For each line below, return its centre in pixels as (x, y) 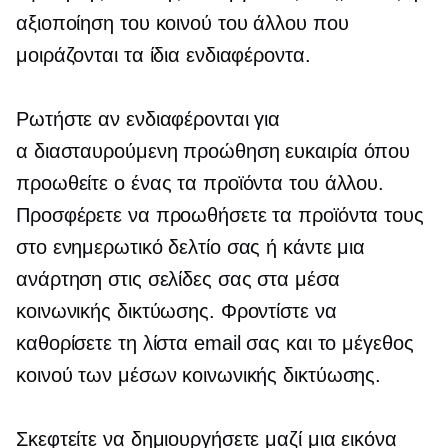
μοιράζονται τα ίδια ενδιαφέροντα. (163, 55)
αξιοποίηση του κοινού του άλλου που (182, 23)
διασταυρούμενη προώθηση (156, 151)
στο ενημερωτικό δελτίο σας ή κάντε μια (191, 247)
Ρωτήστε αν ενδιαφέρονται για (148, 119)
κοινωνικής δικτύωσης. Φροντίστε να (176, 311)
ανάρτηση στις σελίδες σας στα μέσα (178, 279)
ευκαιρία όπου (345, 151)
